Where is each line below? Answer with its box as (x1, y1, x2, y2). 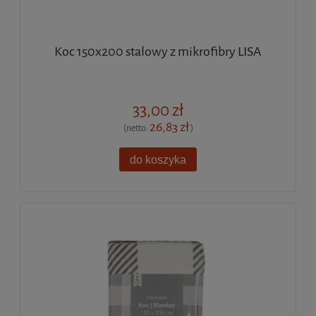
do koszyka (130, 152, 186, 166)
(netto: (123, 121, 150, 134)
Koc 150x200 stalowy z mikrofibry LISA (54, 42, 262, 60)
